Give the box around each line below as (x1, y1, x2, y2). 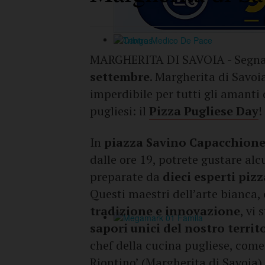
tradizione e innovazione (90, 203, 240, 219)
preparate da (90, 169, 163, 185)
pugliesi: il (90, 103, 149, 119)
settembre (90, 69, 150, 85)
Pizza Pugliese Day (149, 103, 258, 119)
